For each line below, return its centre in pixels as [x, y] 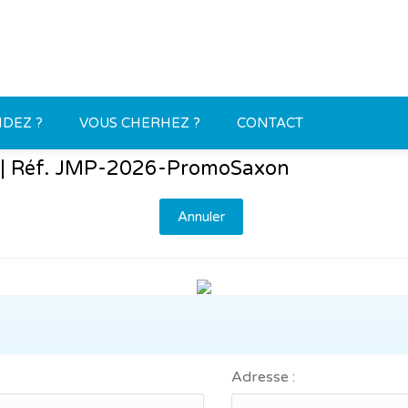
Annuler [201, 217]
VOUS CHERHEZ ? [140, 123]
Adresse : [263, 377]
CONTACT [270, 123]
